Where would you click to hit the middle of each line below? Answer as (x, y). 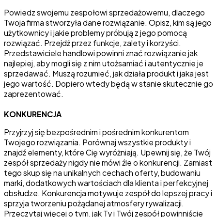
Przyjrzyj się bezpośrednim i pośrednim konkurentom (96, 132)
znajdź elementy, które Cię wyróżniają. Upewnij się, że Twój (107, 153)
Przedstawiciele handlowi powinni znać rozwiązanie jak (101, 53)
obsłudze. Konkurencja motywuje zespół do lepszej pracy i (108, 193)
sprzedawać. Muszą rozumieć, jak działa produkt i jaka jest (106, 74)
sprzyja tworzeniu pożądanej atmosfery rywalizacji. (94, 203)
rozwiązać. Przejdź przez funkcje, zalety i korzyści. (93, 43)
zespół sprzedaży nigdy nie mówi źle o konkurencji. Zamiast (108, 163)
